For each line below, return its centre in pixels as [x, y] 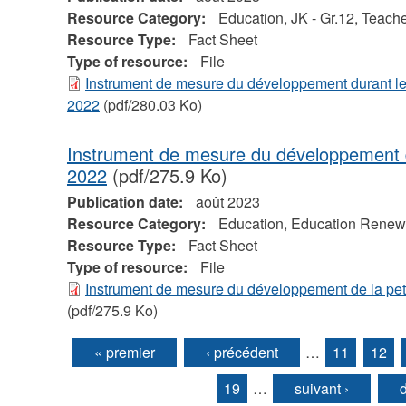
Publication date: [126, 202]
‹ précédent [242, 352]
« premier [125, 352]
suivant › [322, 388]
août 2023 [227, 202]
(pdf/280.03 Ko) [150, 105]
